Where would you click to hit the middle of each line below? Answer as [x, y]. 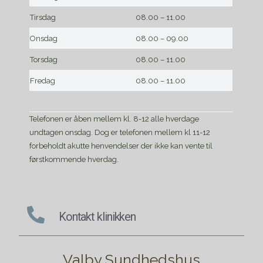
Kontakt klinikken [97, 217]
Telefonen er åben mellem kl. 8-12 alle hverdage [114, 119]
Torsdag [44, 59]
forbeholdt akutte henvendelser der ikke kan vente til [121, 146]
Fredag [43, 80]
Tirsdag [43, 17]
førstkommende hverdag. [74, 159]
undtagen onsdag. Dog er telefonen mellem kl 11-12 [120, 132]
